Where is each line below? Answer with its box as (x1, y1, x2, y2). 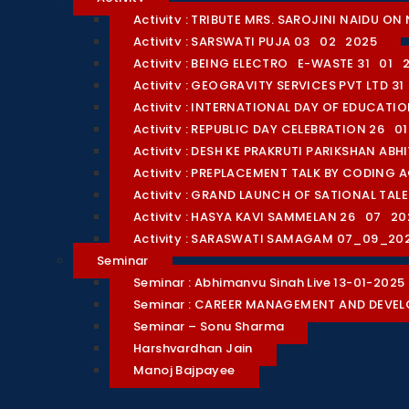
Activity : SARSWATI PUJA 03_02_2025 (133, 33, 377, 50)
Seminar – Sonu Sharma (133, 318, 285, 335)
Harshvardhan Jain (133, 340, 253, 357)
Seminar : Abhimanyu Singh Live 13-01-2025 (133, 274, 405, 291)
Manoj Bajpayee (133, 362, 236, 379)
